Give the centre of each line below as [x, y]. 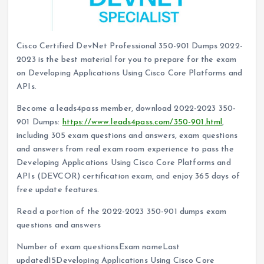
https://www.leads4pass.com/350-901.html [142, 123]
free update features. [58, 190]
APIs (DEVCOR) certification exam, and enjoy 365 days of [128, 177]
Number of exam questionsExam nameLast [98, 247]
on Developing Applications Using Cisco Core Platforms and [130, 74]
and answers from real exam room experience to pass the [125, 150]
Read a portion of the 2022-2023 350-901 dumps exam [122, 212]
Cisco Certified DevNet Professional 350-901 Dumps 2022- [130, 47]
